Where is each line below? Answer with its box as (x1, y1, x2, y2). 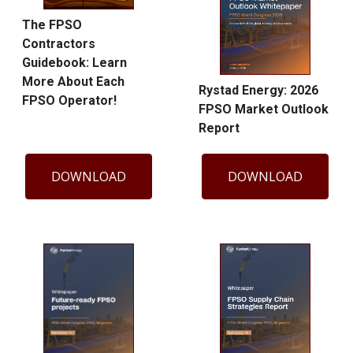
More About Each (22, 73, 124, 89)
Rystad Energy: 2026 (199, 83, 318, 98)
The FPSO (22, 17, 82, 32)
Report (199, 121, 240, 136)
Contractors (22, 35, 95, 51)
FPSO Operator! (22, 92, 117, 108)
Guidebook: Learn (22, 54, 127, 70)
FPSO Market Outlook (199, 102, 329, 117)
